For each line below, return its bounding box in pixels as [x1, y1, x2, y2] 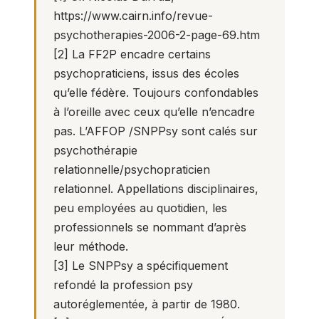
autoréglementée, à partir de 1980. [53, 297, 240, 311]
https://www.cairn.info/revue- [53, 9, 213, 23]
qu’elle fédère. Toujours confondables [53, 85, 258, 100]
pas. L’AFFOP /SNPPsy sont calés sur [53, 124, 258, 138]
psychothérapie [53, 143, 137, 157]
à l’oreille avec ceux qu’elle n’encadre [53, 105, 255, 119]
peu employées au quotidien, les [53, 201, 227, 215]
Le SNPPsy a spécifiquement [68, 258, 228, 273]
